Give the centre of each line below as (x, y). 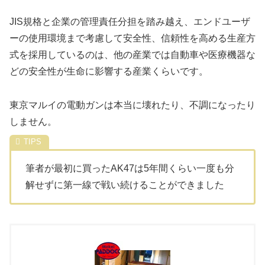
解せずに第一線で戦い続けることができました (125, 185)
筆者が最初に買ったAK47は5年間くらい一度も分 (130, 169)
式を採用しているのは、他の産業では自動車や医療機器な (132, 55)
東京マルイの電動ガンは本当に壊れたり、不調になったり (132, 105)
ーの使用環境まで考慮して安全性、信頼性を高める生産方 (132, 38)
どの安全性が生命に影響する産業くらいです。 (109, 72)
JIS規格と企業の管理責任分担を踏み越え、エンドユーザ (130, 22)
